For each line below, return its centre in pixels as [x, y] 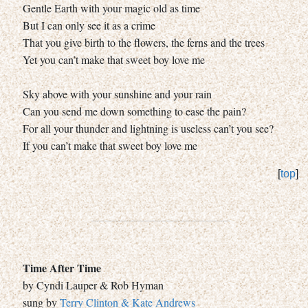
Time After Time [62, 267]
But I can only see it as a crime [89, 25]
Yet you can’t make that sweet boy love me [114, 59]
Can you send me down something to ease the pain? [134, 111]
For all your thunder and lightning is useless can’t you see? [148, 128]
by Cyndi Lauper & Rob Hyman [93, 285]
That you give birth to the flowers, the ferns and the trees [144, 42]
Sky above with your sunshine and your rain [117, 93]
